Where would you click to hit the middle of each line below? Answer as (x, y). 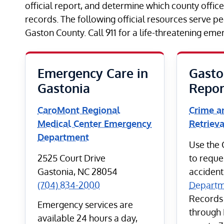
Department (63, 137)
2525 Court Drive (71, 158)
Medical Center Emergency (94, 124)
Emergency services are (85, 204)
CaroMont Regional (79, 110)
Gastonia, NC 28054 (77, 171)
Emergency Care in (93, 73)
